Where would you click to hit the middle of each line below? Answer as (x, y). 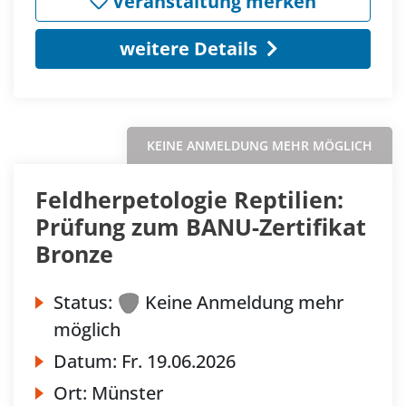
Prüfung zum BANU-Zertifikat (201, 226)
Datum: (87, 361)
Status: (83, 302)
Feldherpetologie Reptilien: (189, 199)
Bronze (74, 253)
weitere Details (188, 48)
